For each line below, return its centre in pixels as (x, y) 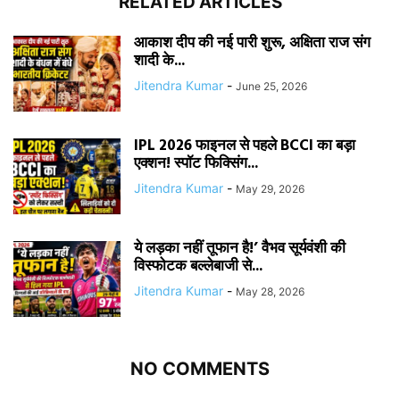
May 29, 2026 (270, 188)
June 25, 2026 (271, 86)
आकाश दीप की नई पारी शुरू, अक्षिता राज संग (252, 44)
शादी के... (159, 62)
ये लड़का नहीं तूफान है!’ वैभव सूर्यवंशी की (240, 250)
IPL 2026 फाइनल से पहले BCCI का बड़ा (245, 147)
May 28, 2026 (270, 291)
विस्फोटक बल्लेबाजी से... (198, 267)
